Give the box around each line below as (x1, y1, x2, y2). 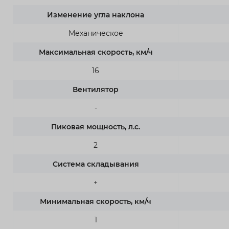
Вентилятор (73, 84, 119, 94)
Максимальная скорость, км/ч (38, 47, 153, 57)
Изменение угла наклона (47, 10, 144, 19)
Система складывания (52, 159, 139, 169)
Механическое (68, 28, 123, 38)
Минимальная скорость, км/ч (40, 196, 151, 206)
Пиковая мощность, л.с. (51, 122, 140, 131)
